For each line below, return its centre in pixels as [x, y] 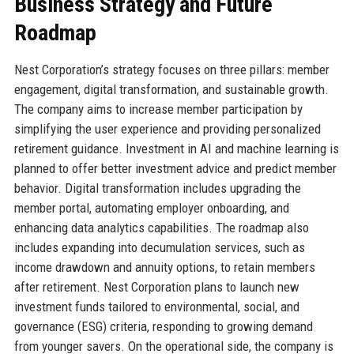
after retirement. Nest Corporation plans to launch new [156, 286]
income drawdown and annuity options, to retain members [164, 267]
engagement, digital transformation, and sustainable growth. [171, 89]
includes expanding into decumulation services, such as [159, 247]
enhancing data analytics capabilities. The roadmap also [161, 227]
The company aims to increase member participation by [158, 109]
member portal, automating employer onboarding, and [151, 207]
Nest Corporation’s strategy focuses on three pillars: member [171, 69]
